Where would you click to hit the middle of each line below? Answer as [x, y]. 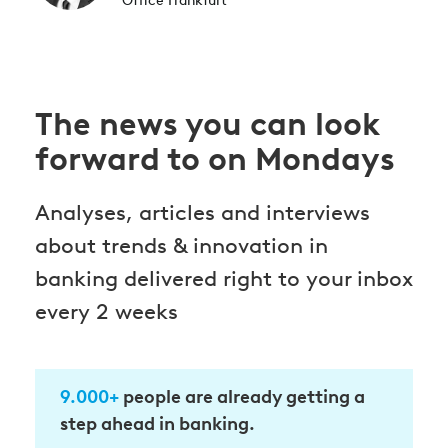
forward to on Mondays [215, 158]
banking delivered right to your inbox [224, 278]
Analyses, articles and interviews [202, 212]
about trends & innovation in [181, 245]
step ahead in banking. [157, 424]
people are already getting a [242, 397]
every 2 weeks [106, 311]
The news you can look [207, 123]
